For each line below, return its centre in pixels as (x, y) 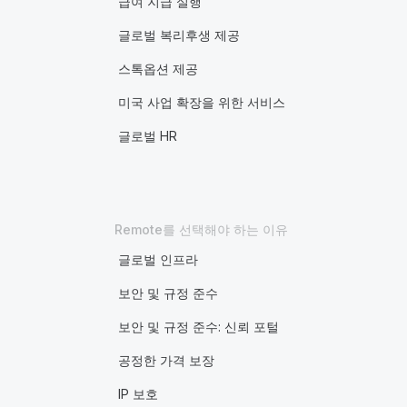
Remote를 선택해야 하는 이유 (201, 229)
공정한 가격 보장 (166, 360)
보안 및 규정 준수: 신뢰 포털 (198, 327)
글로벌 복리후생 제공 (179, 35)
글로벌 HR (147, 136)
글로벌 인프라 (158, 259)
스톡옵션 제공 (158, 69)
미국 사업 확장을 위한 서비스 (201, 102)
